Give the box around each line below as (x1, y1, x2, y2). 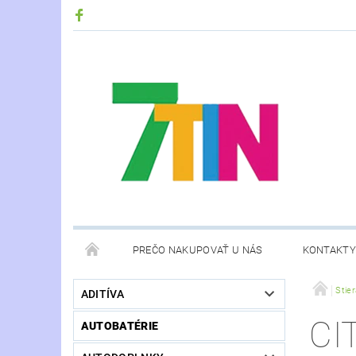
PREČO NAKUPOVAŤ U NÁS (132, 244, 263, 257)
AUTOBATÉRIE (80, 319, 159, 333)
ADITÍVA (80, 288, 125, 301)
